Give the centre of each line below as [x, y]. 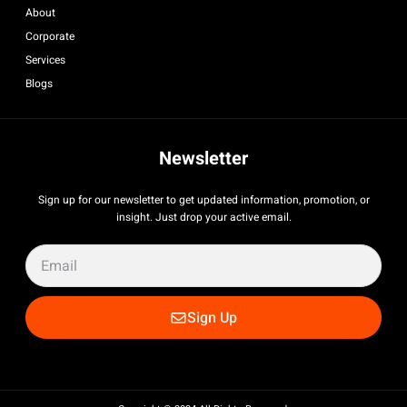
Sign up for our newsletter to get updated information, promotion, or [203, 200]
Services [45, 60]
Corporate [50, 37]
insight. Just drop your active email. [203, 218]
